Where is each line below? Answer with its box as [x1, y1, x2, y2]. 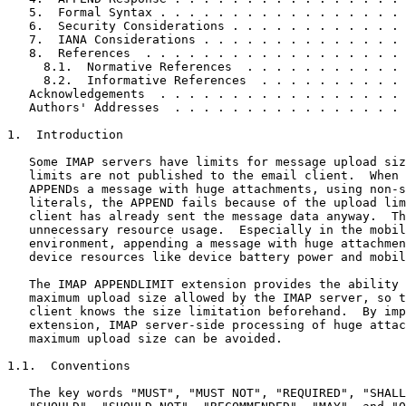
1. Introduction [7, 128, 123, 142]
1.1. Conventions [7, 359, 130, 373]
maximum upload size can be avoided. [7, 332, 283, 346]
